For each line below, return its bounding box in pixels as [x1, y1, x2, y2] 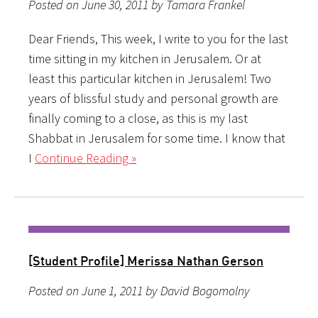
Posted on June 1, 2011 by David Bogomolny [28, 282, 250, 299]
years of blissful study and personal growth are [28, 89, 278, 106]
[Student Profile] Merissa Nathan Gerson [28, 252, 263, 268]
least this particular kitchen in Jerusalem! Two [28, 70, 271, 87]
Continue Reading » [35, 149, 136, 166]
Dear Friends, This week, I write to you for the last [28, 30, 288, 47]
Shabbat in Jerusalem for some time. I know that [28, 129, 285, 146]
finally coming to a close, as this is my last [28, 109, 248, 126]
